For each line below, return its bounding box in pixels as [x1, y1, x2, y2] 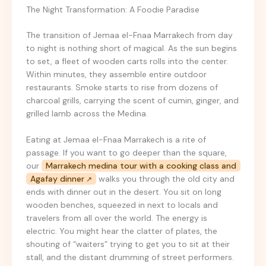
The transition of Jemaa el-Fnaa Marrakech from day [26, 29, 233, 40]
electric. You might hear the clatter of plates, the [26, 226, 217, 237]
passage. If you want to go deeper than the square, [26, 147, 227, 159]
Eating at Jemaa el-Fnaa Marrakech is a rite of [26, 134, 206, 145]
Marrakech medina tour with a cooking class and [46, 160, 236, 172]
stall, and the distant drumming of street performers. [26, 252, 234, 263]
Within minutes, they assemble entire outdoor [26, 68, 207, 80]
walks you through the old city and [96, 173, 235, 185]
